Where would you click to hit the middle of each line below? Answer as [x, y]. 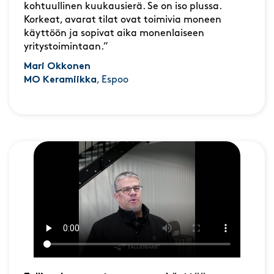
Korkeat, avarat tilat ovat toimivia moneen [123, 20]
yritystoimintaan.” [66, 47]
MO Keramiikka [60, 80]
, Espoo [113, 80]
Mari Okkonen [57, 66]
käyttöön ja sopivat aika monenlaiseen [114, 33]
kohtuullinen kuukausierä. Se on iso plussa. [123, 6]
